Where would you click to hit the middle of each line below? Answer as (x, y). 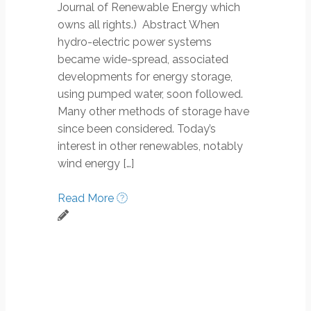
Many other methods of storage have (153, 112)
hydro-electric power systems (135, 42)
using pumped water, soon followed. (152, 94)
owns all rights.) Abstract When (138, 25)
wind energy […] (96, 164)
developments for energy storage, (145, 77)
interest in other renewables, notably (150, 146)
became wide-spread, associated (143, 60)
